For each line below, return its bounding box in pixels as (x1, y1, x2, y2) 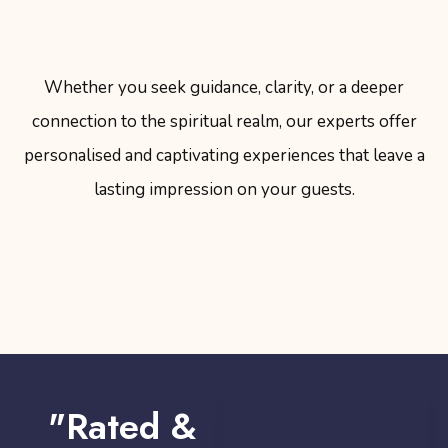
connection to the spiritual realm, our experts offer (31, 110, 417, 134)
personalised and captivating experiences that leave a (23, 144, 425, 168)
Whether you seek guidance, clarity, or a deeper (44, 76, 404, 100)
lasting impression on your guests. (93, 178, 355, 202)
